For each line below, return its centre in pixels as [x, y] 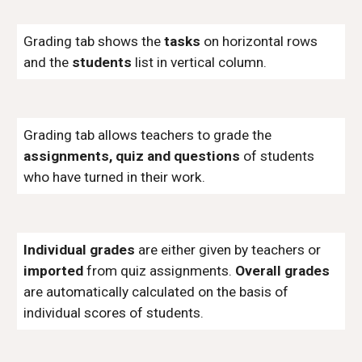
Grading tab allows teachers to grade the [148, 135]
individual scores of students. [114, 313]
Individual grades [81, 250]
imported [55, 271]
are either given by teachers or [230, 250]
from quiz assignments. [161, 271]
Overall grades [283, 271]
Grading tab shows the [94, 41]
